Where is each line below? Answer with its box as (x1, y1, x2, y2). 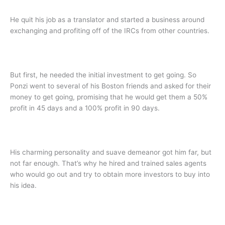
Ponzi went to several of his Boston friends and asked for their (10, 81, 211, 90)
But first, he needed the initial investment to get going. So (10, 70, 196, 79)
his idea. (10, 181, 37, 189)
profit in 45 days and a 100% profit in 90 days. (10, 103, 160, 112)
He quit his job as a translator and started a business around (10, 16, 204, 24)
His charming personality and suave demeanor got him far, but (10, 148, 211, 156)
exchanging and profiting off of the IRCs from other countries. (10, 27, 209, 35)
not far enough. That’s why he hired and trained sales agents (10, 159, 206, 167)
